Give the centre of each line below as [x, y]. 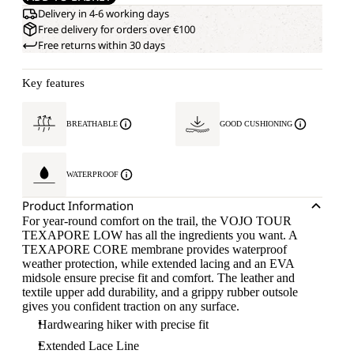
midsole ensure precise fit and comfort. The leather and [158, 278]
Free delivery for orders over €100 [117, 29]
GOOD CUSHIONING [256, 124]
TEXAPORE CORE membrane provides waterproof [154, 249]
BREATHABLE [92, 124]
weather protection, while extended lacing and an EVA [158, 264]
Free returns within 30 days [102, 45]
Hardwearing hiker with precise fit [123, 324]
